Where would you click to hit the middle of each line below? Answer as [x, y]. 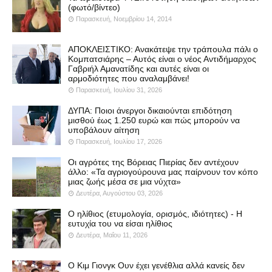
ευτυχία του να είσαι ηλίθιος [120, 224]
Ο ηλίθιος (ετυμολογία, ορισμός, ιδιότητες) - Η [155, 214]
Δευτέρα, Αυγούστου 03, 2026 [119, 193]
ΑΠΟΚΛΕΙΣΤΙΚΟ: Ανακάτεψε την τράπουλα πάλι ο [163, 49]
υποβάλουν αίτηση [104, 130]
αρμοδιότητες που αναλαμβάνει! [129, 79]
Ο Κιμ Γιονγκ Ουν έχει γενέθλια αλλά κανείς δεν [156, 266]
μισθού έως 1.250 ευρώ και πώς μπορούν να [154, 121]
